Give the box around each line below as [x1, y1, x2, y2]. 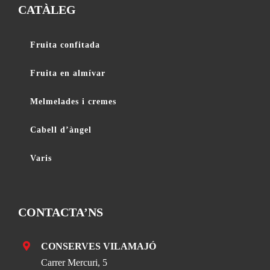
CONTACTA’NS [18, 206, 103, 219]
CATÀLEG [18, 3, 76, 17]
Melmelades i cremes [30, 97, 116, 107]
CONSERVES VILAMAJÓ [41, 241, 157, 252]
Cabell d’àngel [30, 125, 92, 135]
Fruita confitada [30, 40, 100, 50]
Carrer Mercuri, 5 [41, 257, 108, 268]
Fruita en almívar [30, 69, 105, 78]
